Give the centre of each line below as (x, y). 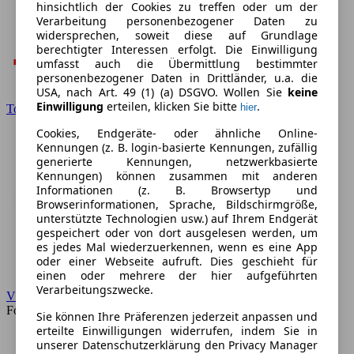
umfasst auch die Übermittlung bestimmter (177, 64)
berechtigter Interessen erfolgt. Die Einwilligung (177, 50)
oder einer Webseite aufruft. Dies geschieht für (177, 262)
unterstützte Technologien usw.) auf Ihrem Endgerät (177, 219)
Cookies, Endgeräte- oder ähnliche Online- (177, 134)
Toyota (24, 109)
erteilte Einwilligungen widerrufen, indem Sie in (177, 331)
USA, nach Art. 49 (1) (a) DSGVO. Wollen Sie (162, 92)
